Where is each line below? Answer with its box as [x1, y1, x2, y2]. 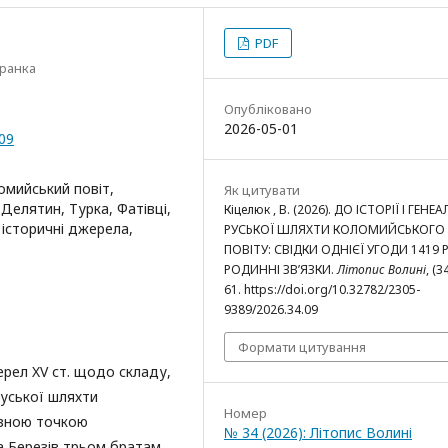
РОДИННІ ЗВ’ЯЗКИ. [224, 261, 337, 278]
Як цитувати [224, 181, 300, 199]
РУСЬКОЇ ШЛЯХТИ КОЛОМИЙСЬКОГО [224, 221, 445, 238]
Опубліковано [224, 100, 312, 118]
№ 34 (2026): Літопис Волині [224, 423, 412, 442]
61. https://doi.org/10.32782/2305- [224, 281, 420, 298]
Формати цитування [238, 338, 366, 356]
